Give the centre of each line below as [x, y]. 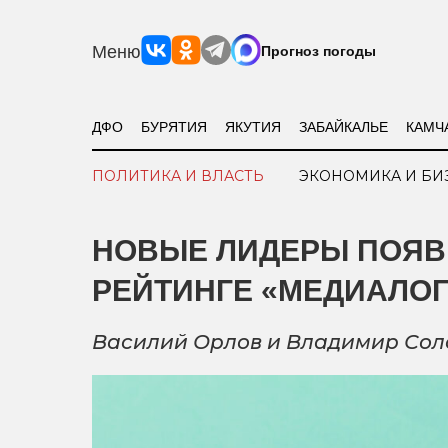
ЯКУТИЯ [252, 125]
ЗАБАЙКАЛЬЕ [343, 125]
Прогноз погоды [318, 50]
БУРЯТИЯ [173, 125]
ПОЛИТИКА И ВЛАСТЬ [178, 176]
